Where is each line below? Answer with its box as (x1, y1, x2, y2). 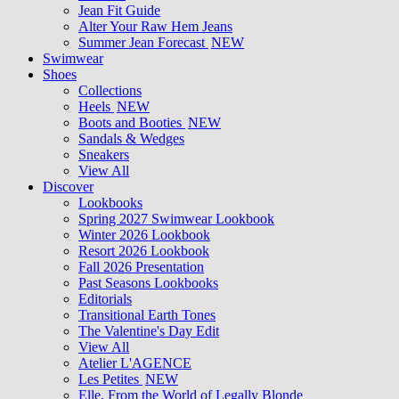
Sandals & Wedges (78, 131, 184, 146)
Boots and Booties (78, 115, 185, 130)
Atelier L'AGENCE (78, 355, 191, 370)
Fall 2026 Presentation (78, 259, 204, 274)
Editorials (78, 291, 132, 306)
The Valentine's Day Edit (78, 323, 219, 338)
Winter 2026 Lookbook (78, 227, 210, 242)
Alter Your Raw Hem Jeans (78, 19, 232, 34)
